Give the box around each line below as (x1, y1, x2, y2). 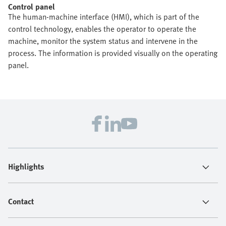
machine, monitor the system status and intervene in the (8, 35, 198, 47)
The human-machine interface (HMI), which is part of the (8, 11, 199, 23)
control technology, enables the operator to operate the (8, 23, 196, 35)
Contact (8, 195, 34, 207)
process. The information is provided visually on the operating (8, 47, 217, 59)
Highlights (8, 160, 44, 173)
